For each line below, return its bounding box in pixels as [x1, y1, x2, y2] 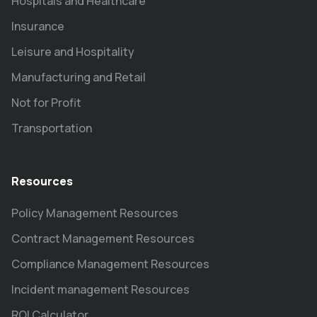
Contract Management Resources [11, 231, 195, 247]
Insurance [11, 18, 64, 35]
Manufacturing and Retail [11, 69, 146, 86]
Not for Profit [11, 95, 81, 111]
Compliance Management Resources [11, 256, 209, 272]
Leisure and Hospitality [11, 44, 134, 60]
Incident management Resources [11, 282, 190, 298]
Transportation [11, 120, 92, 137]
